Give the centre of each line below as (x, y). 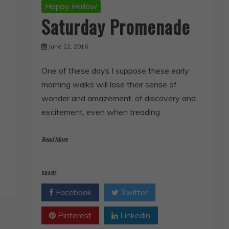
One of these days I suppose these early (115, 71)
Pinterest (73, 215)
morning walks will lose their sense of (109, 85)
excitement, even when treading (100, 112)
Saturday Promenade (116, 27)
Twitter (133, 192)
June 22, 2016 (68, 47)
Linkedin (134, 215)
